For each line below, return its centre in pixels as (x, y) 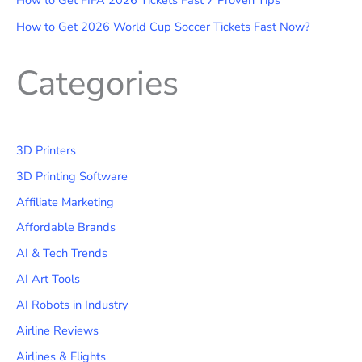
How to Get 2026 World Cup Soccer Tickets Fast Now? (163, 27)
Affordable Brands (66, 227)
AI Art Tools (48, 279)
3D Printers (46, 150)
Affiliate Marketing (65, 202)
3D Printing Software (72, 176)
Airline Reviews (57, 331)
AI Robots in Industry (72, 305)
